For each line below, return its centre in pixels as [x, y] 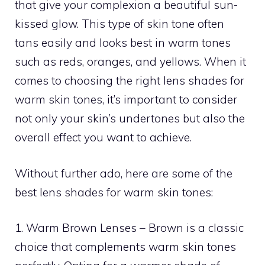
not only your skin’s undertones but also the [130, 118]
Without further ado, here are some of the [124, 173]
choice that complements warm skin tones [125, 247]
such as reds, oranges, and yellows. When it [130, 62]
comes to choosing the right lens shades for [130, 80]
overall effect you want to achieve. [103, 137]
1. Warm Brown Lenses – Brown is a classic [129, 228]
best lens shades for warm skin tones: [114, 192]
